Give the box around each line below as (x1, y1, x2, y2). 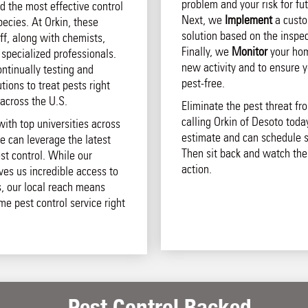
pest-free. (181, 76, 225, 91)
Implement (224, 12, 272, 27)
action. (181, 162, 212, 177)
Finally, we (181, 44, 232, 59)
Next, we (181, 12, 225, 27)
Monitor (231, 44, 267, 59)
